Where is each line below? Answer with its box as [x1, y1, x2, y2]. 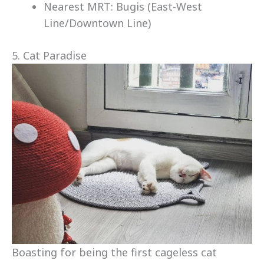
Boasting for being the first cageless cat [12, 245, 217, 260]
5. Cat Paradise [12, 48, 87, 63]
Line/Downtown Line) [44, 16, 151, 31]
